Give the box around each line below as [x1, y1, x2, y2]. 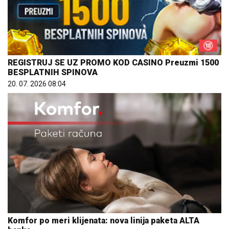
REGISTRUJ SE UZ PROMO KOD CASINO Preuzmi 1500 [8, 57, 219, 67]
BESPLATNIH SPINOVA [8, 67, 98, 77]
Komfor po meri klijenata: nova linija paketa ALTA [8, 215, 199, 225]
